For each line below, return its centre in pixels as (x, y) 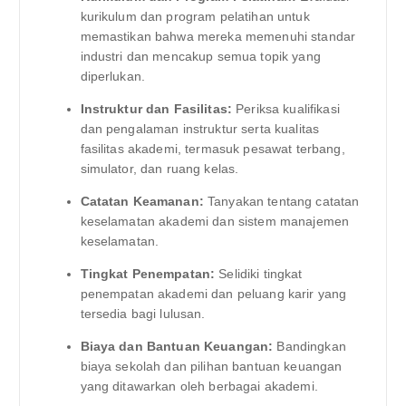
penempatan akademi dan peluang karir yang (213, 294)
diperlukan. (113, 77)
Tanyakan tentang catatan (281, 202)
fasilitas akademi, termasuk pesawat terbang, (213, 149)
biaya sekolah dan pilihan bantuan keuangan (211, 367)
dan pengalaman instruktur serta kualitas (200, 129)
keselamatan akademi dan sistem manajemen (215, 222)
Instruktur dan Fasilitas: (156, 109)
